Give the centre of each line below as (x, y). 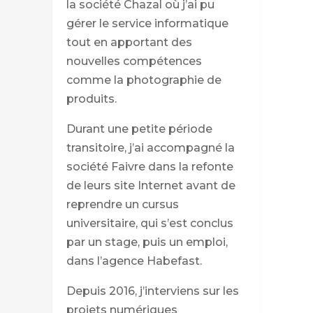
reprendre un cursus (122, 204)
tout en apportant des (129, 42)
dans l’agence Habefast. (134, 261)
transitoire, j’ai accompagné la (150, 147)
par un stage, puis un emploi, (147, 242)
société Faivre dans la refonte (150, 166)
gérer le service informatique (147, 23)
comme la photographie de (144, 80)
